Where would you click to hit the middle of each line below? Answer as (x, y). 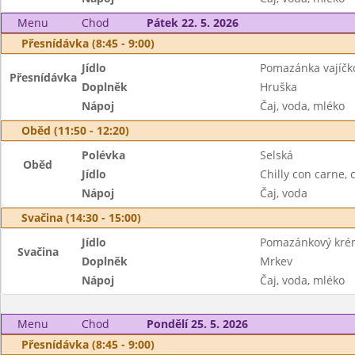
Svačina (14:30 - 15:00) (81, 218)
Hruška (278, 87)
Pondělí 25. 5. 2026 (197, 324)
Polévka (104, 155)
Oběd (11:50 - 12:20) (75, 130)
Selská (276, 155)
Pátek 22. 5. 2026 (192, 23)
